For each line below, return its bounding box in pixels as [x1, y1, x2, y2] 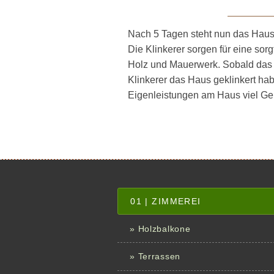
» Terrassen [130, 251, 181, 262]
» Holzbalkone [130, 223, 191, 234]
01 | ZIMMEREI [130, 196, 201, 207]
